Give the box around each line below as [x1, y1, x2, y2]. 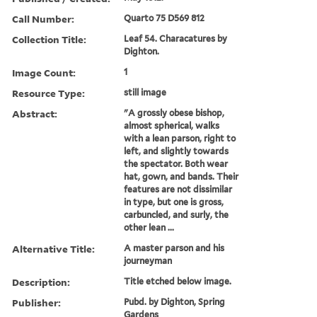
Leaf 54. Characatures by [124, 33, 228, 44]
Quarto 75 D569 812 [124, 12, 205, 23]
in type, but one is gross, [124, 196, 224, 207]
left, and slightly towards [124, 145, 229, 156]
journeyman [124, 255, 173, 266]
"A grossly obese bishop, [124, 107, 225, 118]
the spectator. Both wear [124, 158, 229, 169]
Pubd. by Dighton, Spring [124, 296, 226, 307]
